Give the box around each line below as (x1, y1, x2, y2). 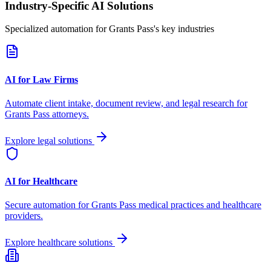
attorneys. (50, 108, 89, 119)
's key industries (154, 24, 214, 34)
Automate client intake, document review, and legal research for (5, 97, 247, 108)
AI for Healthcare (5, 176, 77, 187)
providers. (5, 211, 43, 221)
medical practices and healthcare (136, 200, 261, 211)
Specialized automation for (5, 24, 109, 34)
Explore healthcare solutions (5, 237, 115, 248)
